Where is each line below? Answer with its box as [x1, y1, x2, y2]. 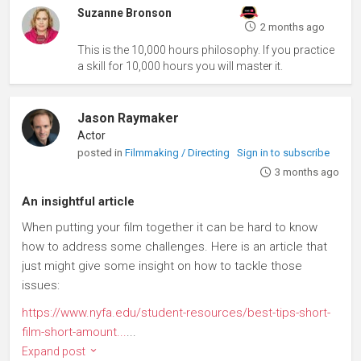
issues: [22, 277, 60, 293]
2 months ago [259, 20, 325, 33]
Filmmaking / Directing [125, 146, 233, 159]
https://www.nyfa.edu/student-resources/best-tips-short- [22, 305, 330, 320]
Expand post [22, 344, 88, 358]
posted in [77, 145, 126, 159]
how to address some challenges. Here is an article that [22, 239, 327, 254]
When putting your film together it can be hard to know [22, 219, 317, 234]
